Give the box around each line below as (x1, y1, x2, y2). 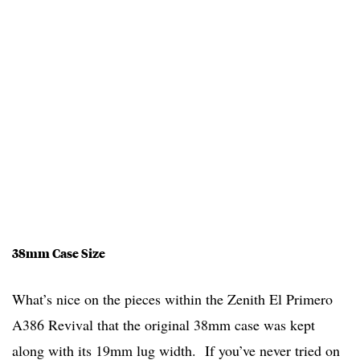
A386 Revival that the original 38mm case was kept (12, 315, 315, 335)
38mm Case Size (12, 245, 105, 262)
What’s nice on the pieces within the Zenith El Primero (12, 289, 333, 309)
